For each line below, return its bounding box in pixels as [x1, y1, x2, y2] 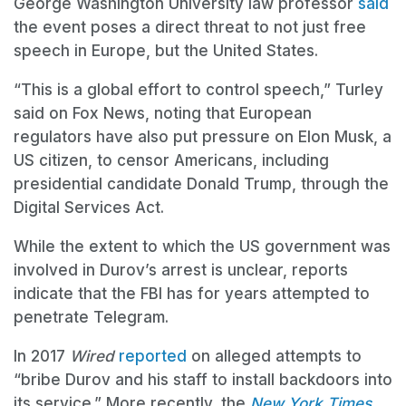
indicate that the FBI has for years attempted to [14, 284, 370, 303]
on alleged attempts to [187, 346, 362, 365]
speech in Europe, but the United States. [14, 41, 318, 60]
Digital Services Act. [14, 198, 164, 217]
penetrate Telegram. [14, 307, 173, 326]
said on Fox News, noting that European [14, 103, 312, 122]
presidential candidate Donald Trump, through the [14, 174, 389, 193]
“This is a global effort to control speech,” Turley [14, 80, 383, 99]
